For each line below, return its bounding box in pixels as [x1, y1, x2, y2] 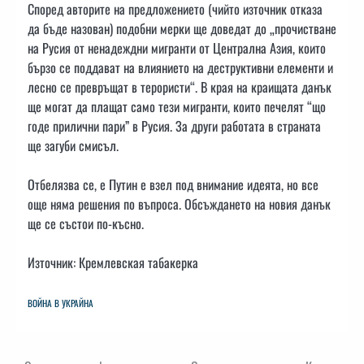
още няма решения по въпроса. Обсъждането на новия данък [28, 194, 331, 214]
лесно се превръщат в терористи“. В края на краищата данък [28, 77, 331, 97]
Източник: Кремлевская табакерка [28, 253, 198, 273]
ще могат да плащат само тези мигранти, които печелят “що [28, 97, 326, 117]
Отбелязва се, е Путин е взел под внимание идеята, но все [28, 175, 318, 195]
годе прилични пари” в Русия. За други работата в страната [28, 116, 321, 136]
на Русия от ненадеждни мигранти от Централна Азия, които [28, 38, 326, 58]
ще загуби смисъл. [28, 136, 119, 156]
